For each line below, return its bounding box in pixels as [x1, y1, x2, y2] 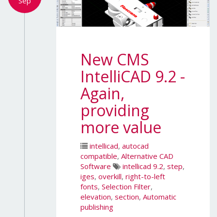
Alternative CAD [121, 151, 173, 161]
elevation [80, 191, 111, 201]
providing [80, 100, 149, 121]
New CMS [80, 49, 149, 70]
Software [80, 161, 111, 171]
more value [80, 117, 161, 138]
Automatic [143, 191, 176, 201]
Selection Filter [102, 181, 151, 191]
